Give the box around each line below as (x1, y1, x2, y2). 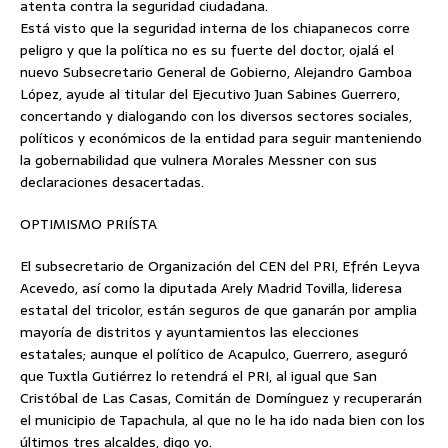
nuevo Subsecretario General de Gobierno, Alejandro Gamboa (20, 61, 412, 83)
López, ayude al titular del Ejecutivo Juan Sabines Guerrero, (20, 83, 400, 105)
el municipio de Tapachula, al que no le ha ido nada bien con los (20, 409, 425, 431)
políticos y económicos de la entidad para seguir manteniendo (20, 127, 422, 149)
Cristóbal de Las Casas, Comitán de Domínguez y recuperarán (20, 387, 422, 409)
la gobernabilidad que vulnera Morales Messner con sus (20, 149, 377, 171)
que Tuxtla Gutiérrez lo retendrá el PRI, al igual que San (20, 365, 377, 387)
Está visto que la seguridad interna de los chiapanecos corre (20, 17, 410, 39)
